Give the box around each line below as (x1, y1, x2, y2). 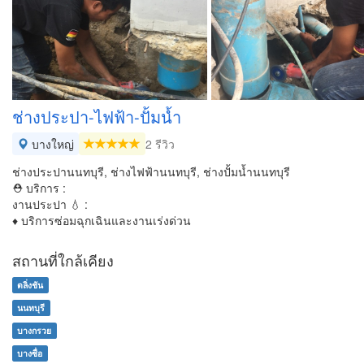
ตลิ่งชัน (17, 279, 44, 291)
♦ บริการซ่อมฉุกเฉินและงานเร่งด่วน (12, 212, 191, 228)
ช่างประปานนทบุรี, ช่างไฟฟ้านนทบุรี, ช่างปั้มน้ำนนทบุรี (12, 163, 290, 180)
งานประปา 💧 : (12, 196, 88, 212)
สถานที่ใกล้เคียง (12, 249, 114, 271)
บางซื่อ (17, 347, 43, 359)
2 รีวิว (145, 136, 175, 152)
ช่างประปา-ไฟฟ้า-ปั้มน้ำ (12, 105, 181, 128)
